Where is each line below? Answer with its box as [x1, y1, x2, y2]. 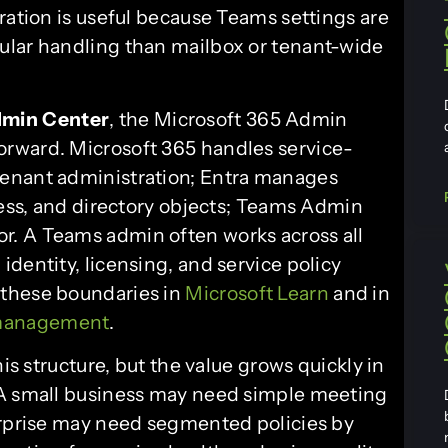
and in [328, 280, 391, 305]
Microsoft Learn [185, 280, 329, 305]
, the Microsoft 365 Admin [109, 106, 348, 131]
